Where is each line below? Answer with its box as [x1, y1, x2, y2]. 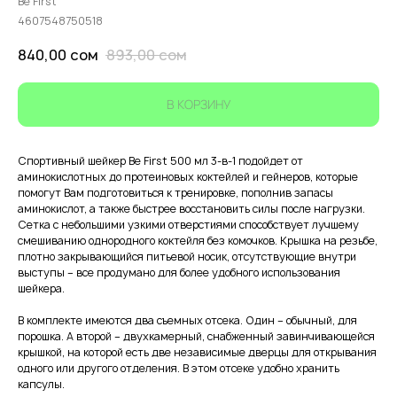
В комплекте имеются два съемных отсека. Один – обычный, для [18, 313, 357, 328]
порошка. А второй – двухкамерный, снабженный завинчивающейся [18, 329, 375, 344]
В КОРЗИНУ [166, 96, 231, 113]
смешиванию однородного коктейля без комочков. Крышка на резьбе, [18, 233, 378, 248]
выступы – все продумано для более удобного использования [18, 265, 340, 280]
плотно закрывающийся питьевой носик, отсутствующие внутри [18, 249, 356, 264]
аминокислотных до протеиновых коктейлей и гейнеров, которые [18, 169, 358, 184]
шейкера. [18, 281, 65, 296]
